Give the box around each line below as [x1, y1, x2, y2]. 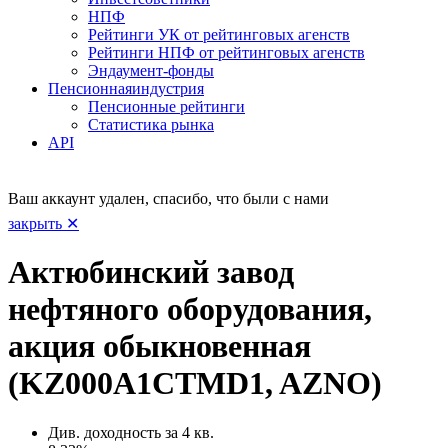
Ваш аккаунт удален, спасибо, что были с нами [8, 189, 329, 207]
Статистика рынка [88, 115, 214, 133]
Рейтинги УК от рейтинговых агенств [88, 25, 350, 43]
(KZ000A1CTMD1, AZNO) [8, 365, 382, 402]
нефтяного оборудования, [8, 291, 372, 328]
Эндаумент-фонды [88, 61, 214, 79]
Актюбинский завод [8, 254, 294, 291]
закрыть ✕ [8, 214, 79, 232]
